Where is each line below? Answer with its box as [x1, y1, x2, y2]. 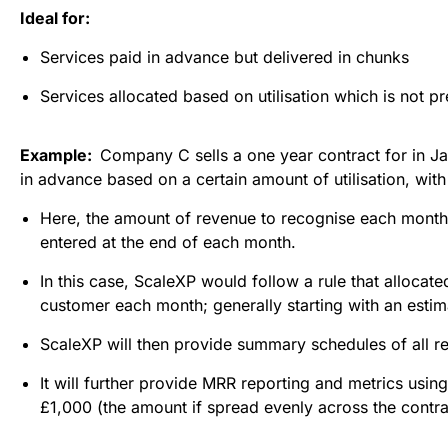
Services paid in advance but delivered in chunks [40, 46, 409, 67]
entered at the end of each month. [40, 231, 296, 252]
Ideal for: [20, 7, 90, 28]
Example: [20, 144, 100, 165]
